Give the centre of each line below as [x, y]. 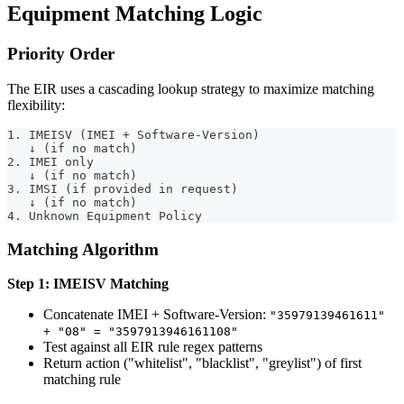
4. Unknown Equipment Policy [105, 216]
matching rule [82, 380]
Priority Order [61, 54]
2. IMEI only [50, 161]
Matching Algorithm [83, 249]
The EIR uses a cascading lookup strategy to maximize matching [191, 88]
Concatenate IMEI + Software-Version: [156, 315]
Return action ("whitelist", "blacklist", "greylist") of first [202, 363]
